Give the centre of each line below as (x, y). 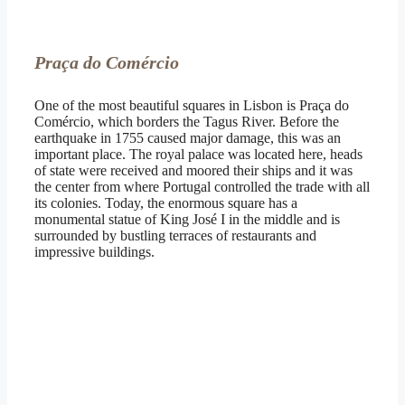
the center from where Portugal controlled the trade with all (202, 186)
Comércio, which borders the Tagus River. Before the (187, 121)
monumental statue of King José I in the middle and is (187, 219)
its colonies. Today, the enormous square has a (166, 202)
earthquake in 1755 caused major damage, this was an (188, 137)
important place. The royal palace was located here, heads (198, 154)
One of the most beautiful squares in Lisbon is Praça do (192, 105)
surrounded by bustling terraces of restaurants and (175, 235)
